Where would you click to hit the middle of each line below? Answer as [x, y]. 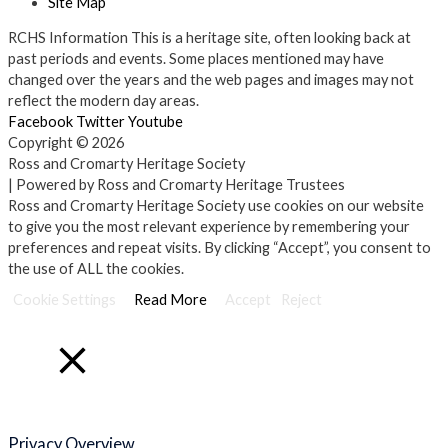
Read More [170, 300]
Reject [301, 300]
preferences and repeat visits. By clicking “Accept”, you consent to [219, 248]
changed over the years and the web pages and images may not [211, 80]
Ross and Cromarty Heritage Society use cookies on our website [216, 206]
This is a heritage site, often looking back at [271, 38]
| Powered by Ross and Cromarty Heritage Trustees [176, 185]
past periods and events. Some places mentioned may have [196, 59]
